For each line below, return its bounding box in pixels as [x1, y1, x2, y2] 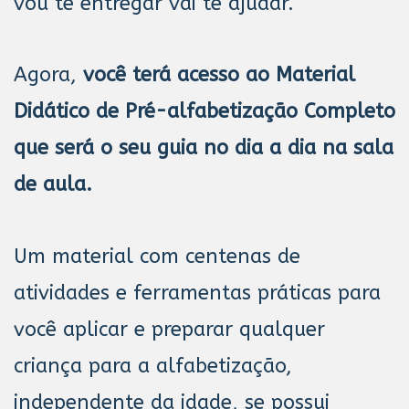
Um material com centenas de [14, 244, 300, 268]
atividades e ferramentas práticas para [14, 280, 381, 305]
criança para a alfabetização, [14, 353, 292, 378]
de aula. [14, 173, 99, 197]
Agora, [14, 63, 83, 88]
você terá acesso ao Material [83, 63, 355, 88]
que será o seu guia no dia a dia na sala [14, 136, 393, 161]
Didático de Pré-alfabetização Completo [14, 100, 395, 124]
